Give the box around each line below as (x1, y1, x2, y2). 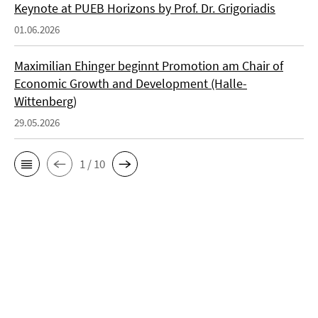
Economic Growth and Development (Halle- (14, 75, 247, 92)
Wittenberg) (14, 93, 77, 110)
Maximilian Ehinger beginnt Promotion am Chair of (14, 57, 283, 75)
